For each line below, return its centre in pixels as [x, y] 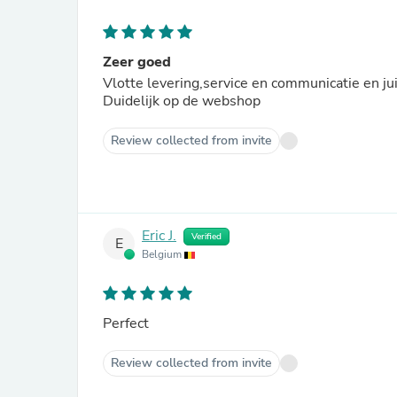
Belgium [163, 254]
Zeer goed [137, 62]
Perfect [126, 323]
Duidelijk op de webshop [182, 101]
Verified [206, 237]
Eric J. [159, 236]
